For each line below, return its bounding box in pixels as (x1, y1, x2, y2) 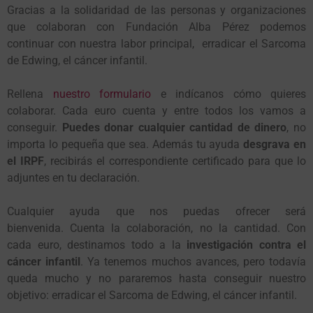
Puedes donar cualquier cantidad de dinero (61, 121, 287, 134)
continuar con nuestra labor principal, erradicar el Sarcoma (7, 37, 306, 50)
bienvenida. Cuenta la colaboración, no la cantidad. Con (7, 221, 306, 235)
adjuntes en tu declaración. (7, 171, 140, 184)
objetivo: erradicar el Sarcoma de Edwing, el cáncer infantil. (7, 289, 297, 302)
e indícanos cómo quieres (151, 87, 306, 101)
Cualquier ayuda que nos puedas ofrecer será (7, 205, 306, 218)
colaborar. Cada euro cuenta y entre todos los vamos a (7, 104, 306, 117)
